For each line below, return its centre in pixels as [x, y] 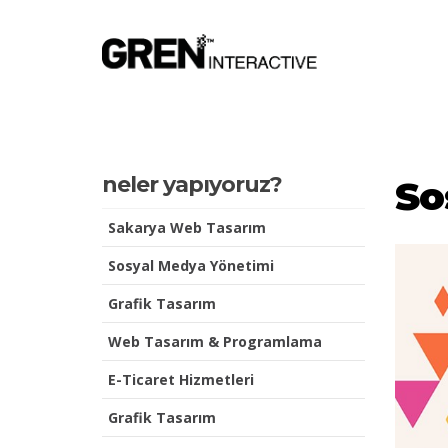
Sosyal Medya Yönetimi [191, 266]
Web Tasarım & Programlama [215, 342]
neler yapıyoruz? [192, 185]
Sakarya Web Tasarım [187, 228]
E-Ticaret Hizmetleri [181, 380]
